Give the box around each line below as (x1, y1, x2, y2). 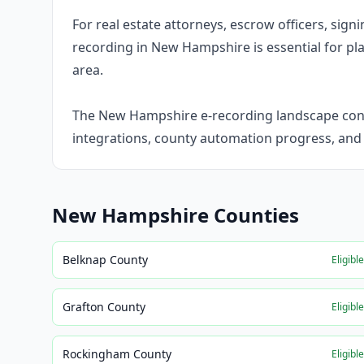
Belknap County (63, 252, 148, 267)
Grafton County (63, 299, 145, 314)
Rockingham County (63, 346, 171, 362)
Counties (209, 201, 299, 228)
